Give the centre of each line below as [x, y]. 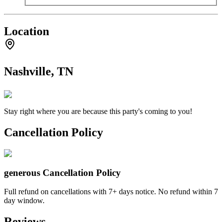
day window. [24, 201]
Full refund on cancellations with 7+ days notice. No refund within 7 [111, 192]
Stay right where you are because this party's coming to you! [98, 111]
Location [27, 31]
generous [22, 172]
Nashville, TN [39, 71]
